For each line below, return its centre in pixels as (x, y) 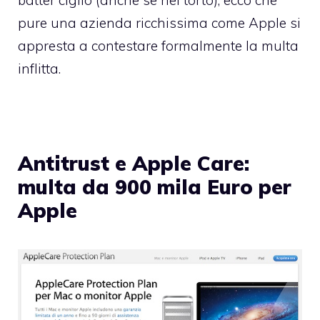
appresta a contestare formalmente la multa (158, 45)
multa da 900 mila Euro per (155, 186)
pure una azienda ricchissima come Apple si (159, 22)
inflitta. (39, 68)
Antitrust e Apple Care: (134, 163)
